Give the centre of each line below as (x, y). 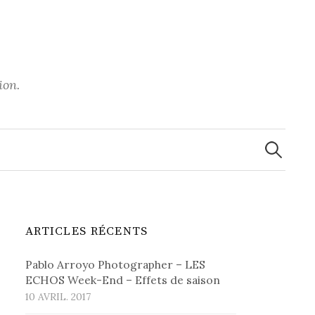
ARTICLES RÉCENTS (87, 231)
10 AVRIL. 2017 (58, 297)
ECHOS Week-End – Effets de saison (123, 280)
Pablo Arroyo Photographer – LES (116, 264)
